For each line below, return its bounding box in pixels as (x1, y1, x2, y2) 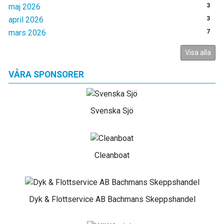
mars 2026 (8, 28, 46, 37)
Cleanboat (94, 150, 129, 160)
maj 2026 (8, 2, 40, 11)
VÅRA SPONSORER (8, 69, 84, 79)
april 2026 (8, 15, 43, 24)
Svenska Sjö (90, 105, 133, 115)
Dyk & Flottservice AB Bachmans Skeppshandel (28, 194, 195, 204)
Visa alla (185, 48, 211, 56)
